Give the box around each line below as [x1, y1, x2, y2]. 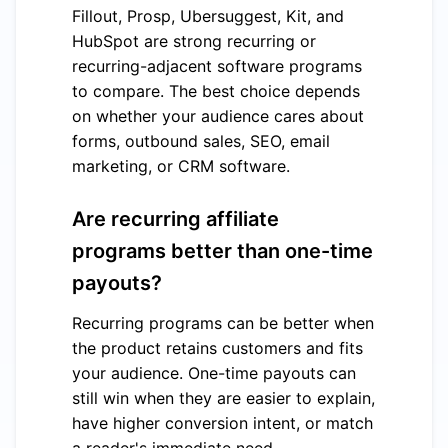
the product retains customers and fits [72, 338, 363, 358]
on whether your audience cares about [72, 106, 364, 126]
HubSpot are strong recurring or [72, 31, 316, 51]
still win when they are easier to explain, [72, 388, 375, 408]
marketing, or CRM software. [72, 156, 290, 176]
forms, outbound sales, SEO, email [72, 131, 330, 151]
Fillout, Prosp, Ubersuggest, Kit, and [72, 6, 344, 26]
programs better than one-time [72, 239, 373, 263]
